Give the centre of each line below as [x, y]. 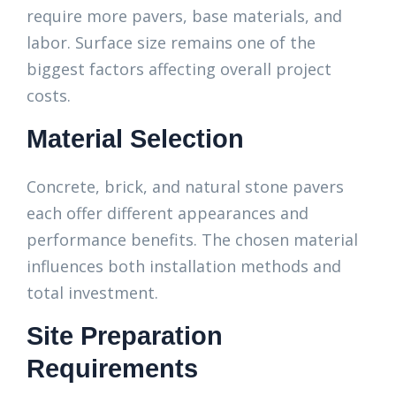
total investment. [92, 293]
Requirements [112, 369]
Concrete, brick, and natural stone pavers [185, 187]
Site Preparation [125, 336]
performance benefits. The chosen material [192, 240]
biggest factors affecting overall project [179, 69]
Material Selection [135, 139]
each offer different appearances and [168, 213]
